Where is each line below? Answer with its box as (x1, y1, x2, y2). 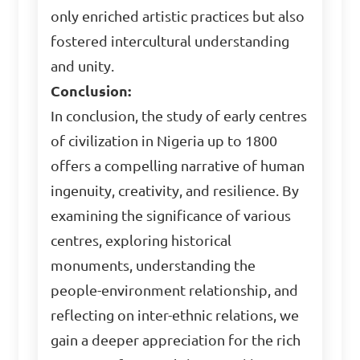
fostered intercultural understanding (51, 34, 290, 49)
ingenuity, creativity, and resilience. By (51, 183, 300, 198)
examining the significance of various (51, 208, 292, 223)
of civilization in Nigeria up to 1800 (51, 133, 278, 149)
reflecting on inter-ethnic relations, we (51, 308, 300, 323)
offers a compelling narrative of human (51, 158, 305, 174)
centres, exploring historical (51, 233, 232, 248)
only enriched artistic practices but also (51, 9, 305, 24)
